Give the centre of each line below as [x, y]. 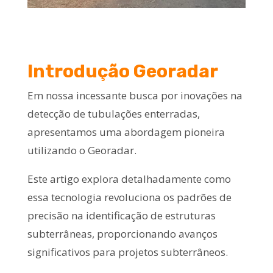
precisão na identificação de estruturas [121, 215]
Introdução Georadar [122, 71]
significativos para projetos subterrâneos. [129, 252]
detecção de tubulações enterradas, [113, 113]
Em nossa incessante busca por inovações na [135, 95]
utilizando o [57, 150]
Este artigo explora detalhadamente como [129, 179]
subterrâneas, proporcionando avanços [122, 233]
